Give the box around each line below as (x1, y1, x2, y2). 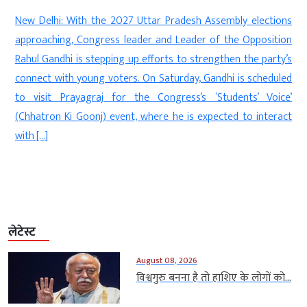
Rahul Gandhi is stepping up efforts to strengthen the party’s (15, 50, 292, 69)
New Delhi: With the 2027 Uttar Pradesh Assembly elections (15, 12, 292, 31)
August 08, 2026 (136, 254, 197, 268)
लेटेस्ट (8, 222, 36, 243)
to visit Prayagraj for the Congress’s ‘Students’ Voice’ (15, 88, 292, 108)
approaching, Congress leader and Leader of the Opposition (15, 31, 292, 50)
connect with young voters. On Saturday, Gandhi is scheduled (15, 69, 292, 88)
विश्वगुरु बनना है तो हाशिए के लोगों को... (136, 269, 291, 288)
